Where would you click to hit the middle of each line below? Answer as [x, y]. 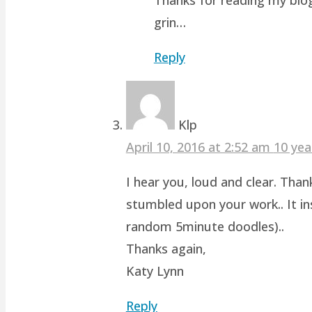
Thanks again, [166, 248]
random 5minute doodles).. [205, 226]
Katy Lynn [155, 271]
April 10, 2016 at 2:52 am [200, 147]
